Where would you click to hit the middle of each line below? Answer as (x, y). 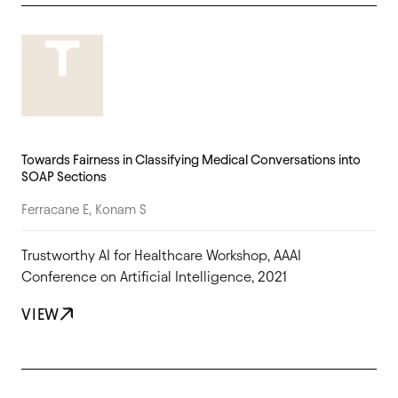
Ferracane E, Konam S (84, 209)
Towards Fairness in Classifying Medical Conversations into (191, 159)
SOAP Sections (64, 176)
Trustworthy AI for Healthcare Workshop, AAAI (161, 255)
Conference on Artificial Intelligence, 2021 (154, 276)
